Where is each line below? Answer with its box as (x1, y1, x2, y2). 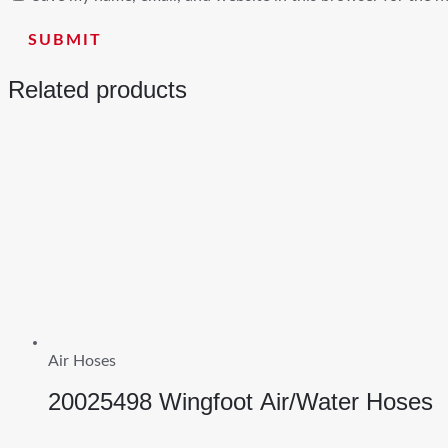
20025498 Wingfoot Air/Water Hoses (48, 387, 433, 415)
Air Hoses (48, 352, 116, 369)
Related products (8, 75, 187, 103)
